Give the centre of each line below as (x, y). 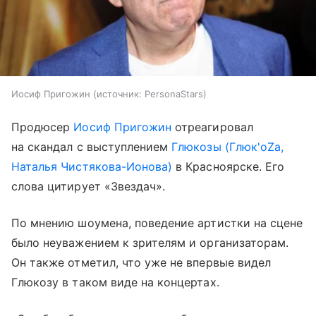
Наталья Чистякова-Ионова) (92, 166)
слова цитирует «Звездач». (89, 186)
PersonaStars (174, 93)
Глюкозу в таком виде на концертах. (115, 282)
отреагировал (212, 127)
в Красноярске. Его (229, 166)
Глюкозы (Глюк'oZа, (228, 146)
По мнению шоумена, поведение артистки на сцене (157, 223)
